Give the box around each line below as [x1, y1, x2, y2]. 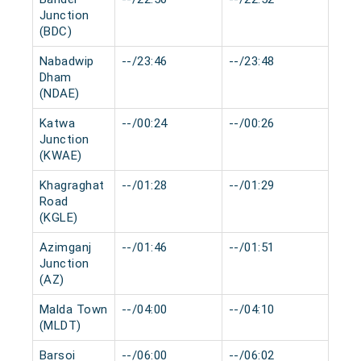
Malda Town [39, 302, 108, 317]
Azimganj [39, 240, 92, 255]
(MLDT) [39, 318, 81, 333]
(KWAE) [39, 148, 82, 163]
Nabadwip [39, 54, 94, 68]
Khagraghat [39, 178, 105, 193]
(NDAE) [39, 86, 80, 101]
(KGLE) [39, 210, 78, 225]
